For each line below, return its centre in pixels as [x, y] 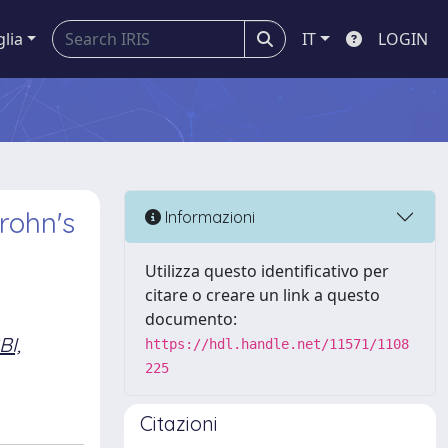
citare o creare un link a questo [262, 295]
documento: [191, 319]
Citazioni [179, 423]
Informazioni [208, 216]
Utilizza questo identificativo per [267, 271]
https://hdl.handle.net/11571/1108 [277, 344]
